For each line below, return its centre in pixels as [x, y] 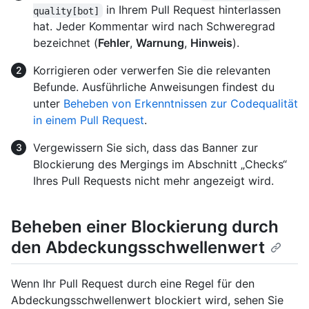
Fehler [114, 43]
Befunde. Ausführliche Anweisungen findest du [154, 87]
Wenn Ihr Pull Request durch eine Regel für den [133, 283]
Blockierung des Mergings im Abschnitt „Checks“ [160, 165]
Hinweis [211, 43]
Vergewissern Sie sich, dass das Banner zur [146, 148]
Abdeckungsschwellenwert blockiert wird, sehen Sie [147, 300]
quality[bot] [66, 11]
